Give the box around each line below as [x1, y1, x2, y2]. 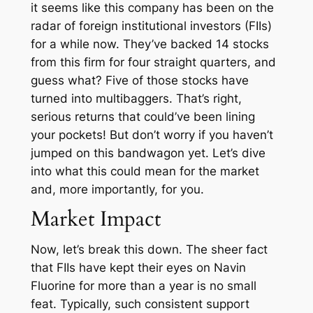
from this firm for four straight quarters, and [30, 55, 276, 70]
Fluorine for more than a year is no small [30, 279, 256, 293]
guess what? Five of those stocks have [30, 73, 249, 88]
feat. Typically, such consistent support [30, 297, 249, 312]
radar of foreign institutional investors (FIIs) [30, 19, 272, 34]
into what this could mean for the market [30, 164, 259, 179]
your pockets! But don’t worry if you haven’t [30, 128, 273, 143]
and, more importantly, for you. [30, 182, 204, 197]
